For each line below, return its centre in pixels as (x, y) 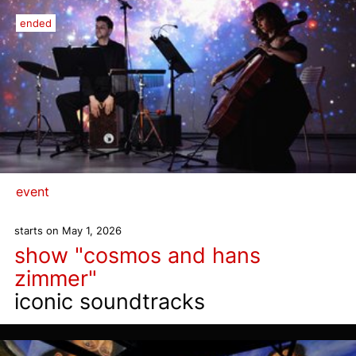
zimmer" (56, 279)
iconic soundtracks (110, 302)
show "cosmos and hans (137, 255)
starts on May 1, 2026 (68, 230)
